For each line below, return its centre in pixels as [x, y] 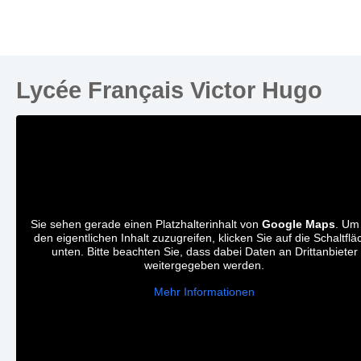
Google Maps [298, 224]
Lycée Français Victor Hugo [169, 90]
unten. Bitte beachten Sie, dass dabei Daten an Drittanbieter [204, 252]
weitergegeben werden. [205, 266]
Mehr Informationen [205, 292]
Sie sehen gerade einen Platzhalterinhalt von [146, 224]
